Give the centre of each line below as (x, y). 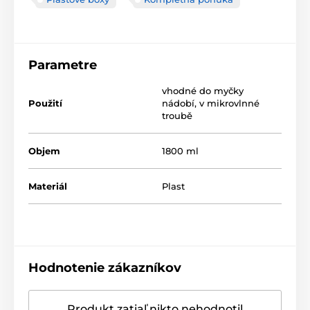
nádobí (178, 103)
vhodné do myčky (203, 91)
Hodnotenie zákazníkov (105, 268)
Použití (45, 103)
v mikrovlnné (229, 103)
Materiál (48, 186)
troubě (177, 116)
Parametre (63, 65)
